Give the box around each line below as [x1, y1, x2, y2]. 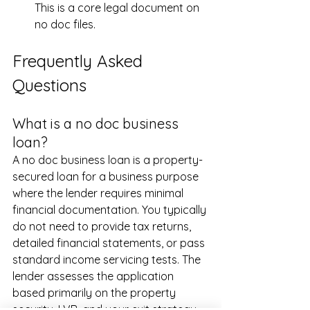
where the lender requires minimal [12, 186, 186, 201]
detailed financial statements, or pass [12, 236, 208, 250]
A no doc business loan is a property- [12, 153, 203, 167]
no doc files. [35, 17, 95, 32]
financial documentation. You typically [12, 203, 209, 217]
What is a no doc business [12, 115, 182, 133]
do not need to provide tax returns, [12, 219, 194, 234]
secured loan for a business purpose [12, 170, 201, 184]
